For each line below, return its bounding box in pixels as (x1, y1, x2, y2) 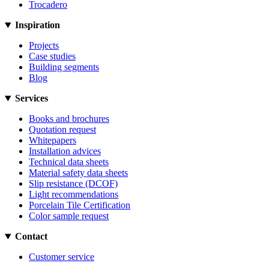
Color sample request (29, 211, 109, 222)
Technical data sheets (29, 157, 109, 168)
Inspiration (14, 20, 60, 31)
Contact (14, 231, 47, 242)
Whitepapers (29, 135, 76, 146)
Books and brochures (29, 113, 109, 124)
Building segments (29, 62, 99, 73)
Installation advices (29, 146, 101, 157)
